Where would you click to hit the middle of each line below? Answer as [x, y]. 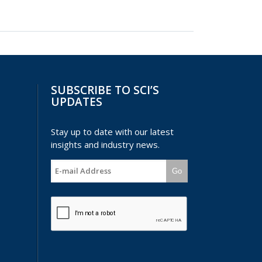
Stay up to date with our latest [112, 132]
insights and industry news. [105, 144]
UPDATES [76, 102]
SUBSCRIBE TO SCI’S [105, 90]
